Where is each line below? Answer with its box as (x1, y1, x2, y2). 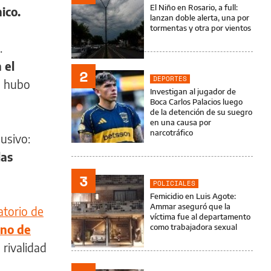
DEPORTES (153, 74, 187, 83)
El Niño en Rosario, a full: (150, 2, 238, 12)
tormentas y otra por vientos (150, 23, 251, 33)
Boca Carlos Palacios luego (150, 97, 243, 106)
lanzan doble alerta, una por (150, 13, 249, 22)
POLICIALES (153, 178, 195, 188)
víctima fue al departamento (150, 212, 250, 221)
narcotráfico (150, 128, 193, 137)
